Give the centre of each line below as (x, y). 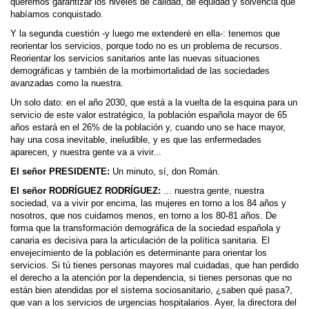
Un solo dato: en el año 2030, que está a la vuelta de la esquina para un (154, 103)
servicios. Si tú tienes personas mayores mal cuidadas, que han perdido (154, 266)
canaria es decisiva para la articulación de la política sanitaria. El (140, 241)
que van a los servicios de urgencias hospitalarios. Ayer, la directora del (153, 303)
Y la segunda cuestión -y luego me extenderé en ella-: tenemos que (145, 34)
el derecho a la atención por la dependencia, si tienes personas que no (151, 278)
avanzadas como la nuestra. (67, 83)
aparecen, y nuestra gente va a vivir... (86, 152)
